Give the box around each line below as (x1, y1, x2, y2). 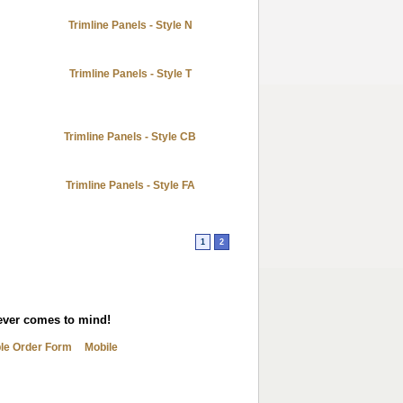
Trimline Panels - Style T (68, 67, 192, 80)
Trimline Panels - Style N (67, 19, 193, 31)
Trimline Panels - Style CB (64, 130, 196, 143)
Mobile (85, 341, 118, 354)
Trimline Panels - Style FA (65, 179, 195, 192)
